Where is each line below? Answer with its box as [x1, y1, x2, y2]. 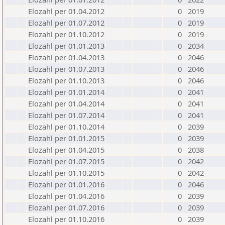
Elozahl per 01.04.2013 [28, 52, 104, 62]
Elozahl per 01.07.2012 [28, 18, 104, 28]
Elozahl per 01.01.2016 [28, 179, 104, 189]
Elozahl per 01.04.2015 [28, 145, 104, 155]
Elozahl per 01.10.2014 [28, 122, 104, 132]
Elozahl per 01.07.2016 [28, 202, 104, 212]
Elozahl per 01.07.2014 [28, 110, 104, 120]
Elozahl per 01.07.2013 [28, 64, 104, 74]
